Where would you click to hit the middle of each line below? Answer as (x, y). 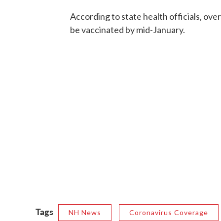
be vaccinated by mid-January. (128, 29)
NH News (85, 212)
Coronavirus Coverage (169, 212)
